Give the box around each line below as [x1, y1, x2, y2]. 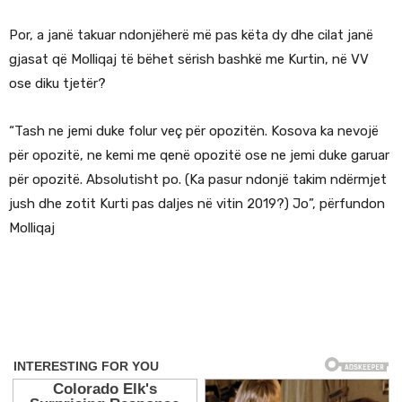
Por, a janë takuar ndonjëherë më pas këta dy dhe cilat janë [9, 27, 373, 44]
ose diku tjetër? [9, 75, 106, 92]
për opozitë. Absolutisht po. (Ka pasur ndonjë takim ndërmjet [9, 171, 387, 188]
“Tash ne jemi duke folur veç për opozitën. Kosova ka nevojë [9, 123, 379, 140]
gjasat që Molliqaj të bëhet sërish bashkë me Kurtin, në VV [9, 51, 369, 68]
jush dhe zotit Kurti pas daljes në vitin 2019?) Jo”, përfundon [9, 196, 385, 213]
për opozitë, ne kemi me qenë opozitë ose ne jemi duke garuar [9, 147, 389, 164]
